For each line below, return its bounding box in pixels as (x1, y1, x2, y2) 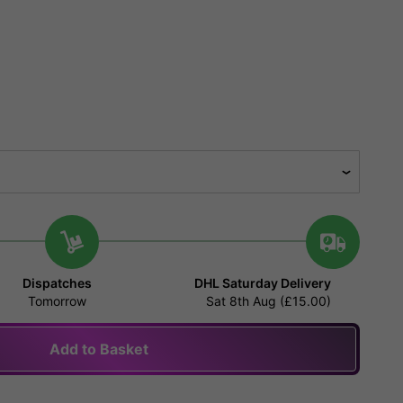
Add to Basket (49, 340, 148, 359)
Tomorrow (28, 293, 87, 309)
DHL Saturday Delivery (193, 275, 331, 291)
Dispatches (22, 275, 93, 291)
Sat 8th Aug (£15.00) (205, 293, 331, 309)
